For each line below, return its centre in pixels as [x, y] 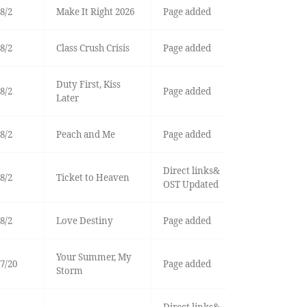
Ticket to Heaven [93, 178]
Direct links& [191, 171]
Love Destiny [84, 221]
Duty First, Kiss [88, 85]
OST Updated [191, 185]
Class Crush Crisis [93, 48]
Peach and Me [85, 135]
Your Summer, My [94, 257]
